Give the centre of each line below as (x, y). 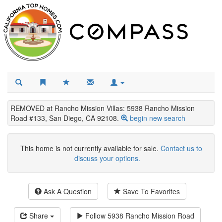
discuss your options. (107, 158)
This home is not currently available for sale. (90, 148)
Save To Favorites (150, 191)
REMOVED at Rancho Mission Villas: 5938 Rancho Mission (103, 108)
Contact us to (181, 148)
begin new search (158, 118)
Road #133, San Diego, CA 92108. (65, 118)
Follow (95, 215)
